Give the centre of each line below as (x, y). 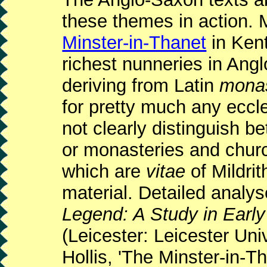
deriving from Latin (141, 85)
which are (104, 171)
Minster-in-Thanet (134, 42)
